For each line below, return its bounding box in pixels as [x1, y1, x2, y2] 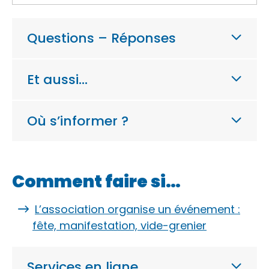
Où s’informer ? [27, 111, 128, 130]
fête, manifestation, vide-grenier [32, 218, 207, 233]
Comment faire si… [12, 170, 181, 193]
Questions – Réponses [27, 28, 176, 47]
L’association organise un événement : [35, 202, 240, 217]
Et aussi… [27, 70, 88, 89]
